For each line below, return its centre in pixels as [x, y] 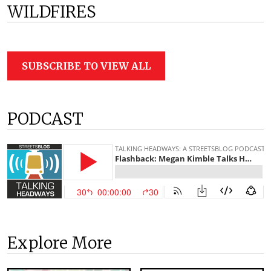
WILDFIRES [52, 11]
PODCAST [45, 119]
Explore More [60, 243]
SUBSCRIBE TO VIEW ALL [86, 66]
